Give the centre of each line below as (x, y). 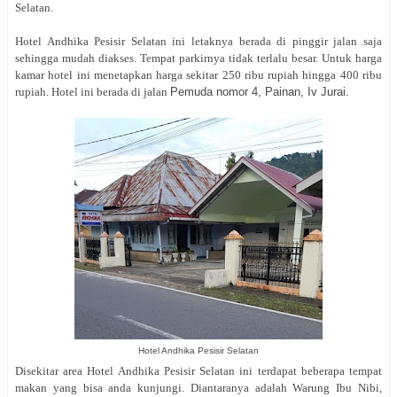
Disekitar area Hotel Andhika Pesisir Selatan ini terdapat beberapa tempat (198, 371)
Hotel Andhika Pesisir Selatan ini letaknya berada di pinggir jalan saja (198, 42)
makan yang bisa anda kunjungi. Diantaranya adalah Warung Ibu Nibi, (198, 388)
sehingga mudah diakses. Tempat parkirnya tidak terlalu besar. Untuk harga (198, 58)
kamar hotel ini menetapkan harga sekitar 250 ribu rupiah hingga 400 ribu (198, 75)
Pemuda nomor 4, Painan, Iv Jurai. (260, 92)
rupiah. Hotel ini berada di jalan (93, 92)
